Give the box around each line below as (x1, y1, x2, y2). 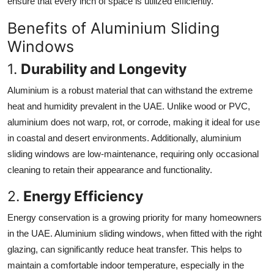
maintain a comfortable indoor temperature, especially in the (7, 260, 244, 271)
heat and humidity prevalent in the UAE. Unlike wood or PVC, (7, 101, 250, 112)
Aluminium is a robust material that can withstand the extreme (7, 85, 253, 96)
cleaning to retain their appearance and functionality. (7, 165, 212, 176)
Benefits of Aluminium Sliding (7, 19, 220, 38)
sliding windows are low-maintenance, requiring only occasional (7, 149, 259, 160)
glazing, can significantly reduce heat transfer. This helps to (7, 244, 242, 255)
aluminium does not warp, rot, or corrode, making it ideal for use (7, 117, 260, 128)
